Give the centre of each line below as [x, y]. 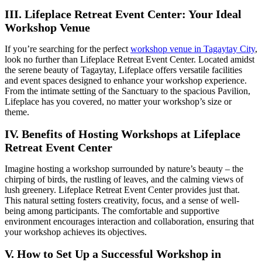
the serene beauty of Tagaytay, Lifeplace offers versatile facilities [123, 70]
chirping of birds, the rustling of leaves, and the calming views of [124, 180]
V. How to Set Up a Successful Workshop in [113, 254]
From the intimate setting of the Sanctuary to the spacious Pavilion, [127, 91]
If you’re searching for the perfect [68, 49]
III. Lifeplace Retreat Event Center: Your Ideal [123, 14]
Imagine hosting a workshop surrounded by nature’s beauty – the [124, 169]
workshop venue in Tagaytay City [193, 49]
